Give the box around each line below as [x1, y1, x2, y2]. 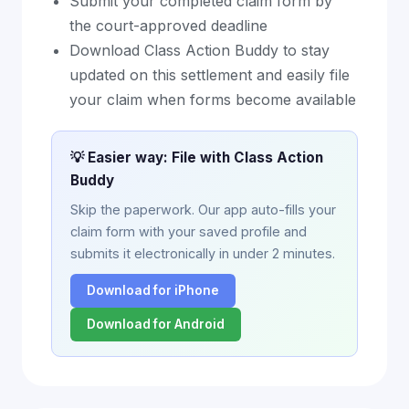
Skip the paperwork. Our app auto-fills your [70, 202, 336, 218]
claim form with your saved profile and [70, 224, 307, 240]
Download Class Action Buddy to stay [69, 41, 330, 60]
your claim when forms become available [69, 90, 356, 110]
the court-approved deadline [69, 16, 267, 36]
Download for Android [87, 317, 225, 332]
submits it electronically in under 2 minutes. [70, 246, 335, 262]
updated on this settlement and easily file [69, 66, 350, 85]
